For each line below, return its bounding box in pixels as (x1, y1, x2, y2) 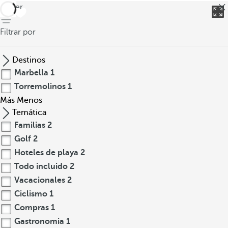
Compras (12, 203, 51, 212)
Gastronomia (12, 217, 66, 226)
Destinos (12, 55, 45, 65)
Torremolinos (12, 82, 68, 91)
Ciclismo (12, 189, 49, 198)
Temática (12, 108, 46, 117)
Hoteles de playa (12, 148, 80, 157)
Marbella (12, 68, 50, 77)
